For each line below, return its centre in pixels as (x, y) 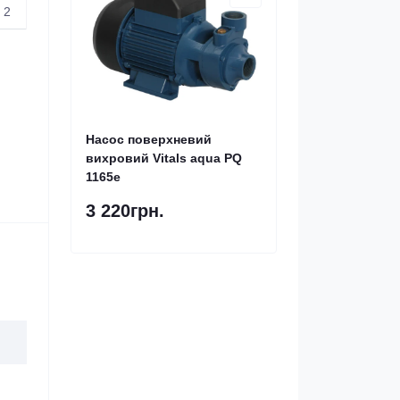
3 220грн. (125, 211)
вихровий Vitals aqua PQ (164, 158)
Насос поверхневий (149, 139)
